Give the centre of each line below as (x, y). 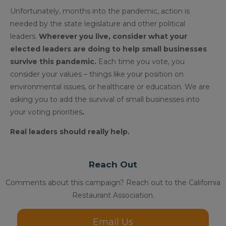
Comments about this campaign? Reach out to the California (113, 183)
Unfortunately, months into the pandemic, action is (100, 11)
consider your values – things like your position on (97, 74)
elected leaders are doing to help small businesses (108, 49)
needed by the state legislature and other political (98, 24)
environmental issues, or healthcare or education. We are (110, 87)
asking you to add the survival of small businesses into (105, 100)
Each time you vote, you (142, 62)
